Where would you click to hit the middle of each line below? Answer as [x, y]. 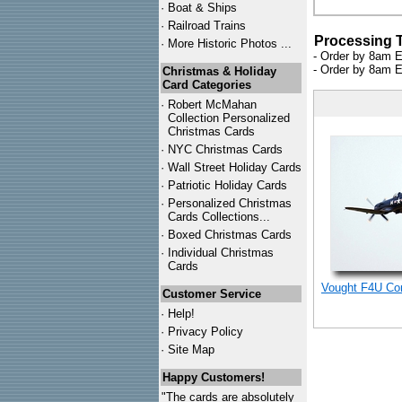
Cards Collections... [219, 217]
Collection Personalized [229, 118]
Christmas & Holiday [219, 71]
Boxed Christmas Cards [230, 235]
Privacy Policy [205, 332]
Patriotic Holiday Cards [227, 185]
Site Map [191, 350]
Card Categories [207, 85]
